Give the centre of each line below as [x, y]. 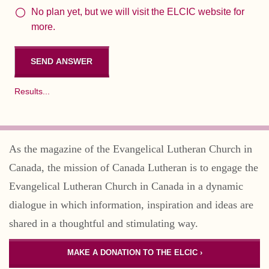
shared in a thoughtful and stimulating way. [104, 224]
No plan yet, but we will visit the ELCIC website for [138, 11]
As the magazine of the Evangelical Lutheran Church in [131, 149]
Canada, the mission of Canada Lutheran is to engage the [134, 168]
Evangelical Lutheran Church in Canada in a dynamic [126, 186]
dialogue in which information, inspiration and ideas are [131, 205]
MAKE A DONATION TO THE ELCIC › [134, 253]
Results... [32, 92]
